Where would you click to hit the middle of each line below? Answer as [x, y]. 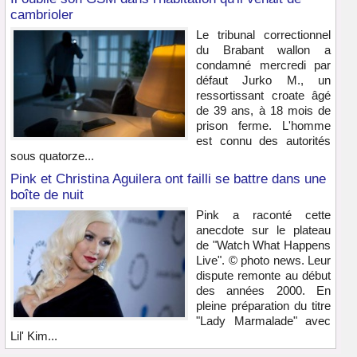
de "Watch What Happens [263, 245]
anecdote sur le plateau [263, 230]
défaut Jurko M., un [263, 80]
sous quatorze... [52, 156]
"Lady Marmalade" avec [263, 321]
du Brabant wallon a [263, 50]
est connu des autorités [263, 141]
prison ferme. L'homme [263, 126]
